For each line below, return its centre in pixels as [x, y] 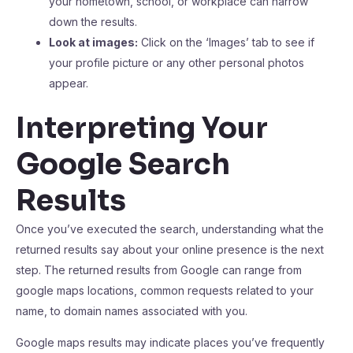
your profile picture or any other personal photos [176, 63]
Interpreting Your [142, 128]
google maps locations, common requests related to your [165, 290]
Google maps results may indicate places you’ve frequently [170, 342]
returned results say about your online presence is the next [170, 249]
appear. [69, 83]
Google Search [123, 164]
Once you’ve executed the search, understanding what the [170, 229]
